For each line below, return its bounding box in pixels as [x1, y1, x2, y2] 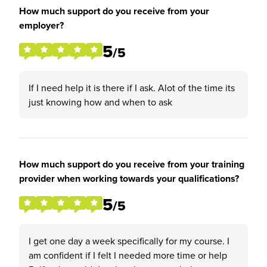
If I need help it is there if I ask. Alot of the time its [29, 81, 235, 94]
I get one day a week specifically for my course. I [29, 234, 229, 247]
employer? [19, 18, 64, 32]
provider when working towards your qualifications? [19, 172, 239, 185]
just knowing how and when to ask [29, 95, 172, 108]
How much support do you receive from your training [19, 157, 244, 171]
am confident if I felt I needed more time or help [29, 249, 227, 262]
